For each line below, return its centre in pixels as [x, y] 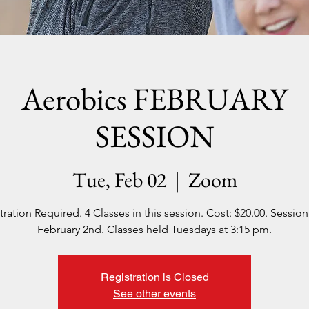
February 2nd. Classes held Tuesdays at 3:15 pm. [154, 229]
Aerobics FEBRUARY [154, 99]
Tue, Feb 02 [119, 180]
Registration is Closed [154, 277]
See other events [154, 293]
